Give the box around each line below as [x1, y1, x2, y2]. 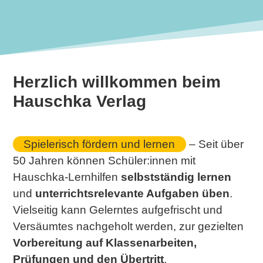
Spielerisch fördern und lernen [23, 137, 176, 150]
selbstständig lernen [121, 170, 232, 183]
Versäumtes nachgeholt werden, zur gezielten [13, 220, 244, 232]
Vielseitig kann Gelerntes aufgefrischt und [13, 203, 223, 216]
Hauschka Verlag [13, 92, 147, 111]
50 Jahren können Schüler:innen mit [13, 154, 196, 167]
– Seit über [186, 137, 244, 150]
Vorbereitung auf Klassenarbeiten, [13, 236, 197, 249]
